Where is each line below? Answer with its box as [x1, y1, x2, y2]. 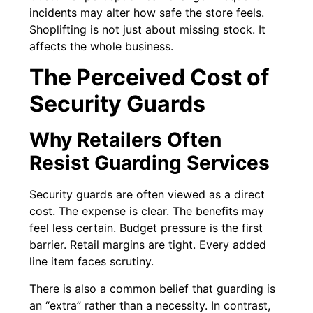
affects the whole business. [29, 39, 174, 54]
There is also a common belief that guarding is [29, 281, 276, 296]
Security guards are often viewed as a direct [29, 187, 265, 202]
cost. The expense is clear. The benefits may [29, 204, 265, 219]
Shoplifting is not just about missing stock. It [29, 22, 266, 37]
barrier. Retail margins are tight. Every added [29, 238, 267, 252]
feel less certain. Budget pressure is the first [29, 221, 263, 235]
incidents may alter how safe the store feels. [29, 6, 265, 20]
